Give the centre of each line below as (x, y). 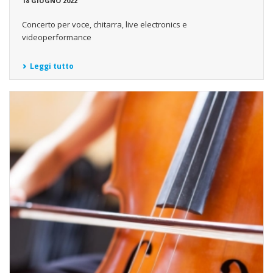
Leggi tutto (52, 66)
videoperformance (57, 37)
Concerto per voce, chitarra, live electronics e (105, 25)
